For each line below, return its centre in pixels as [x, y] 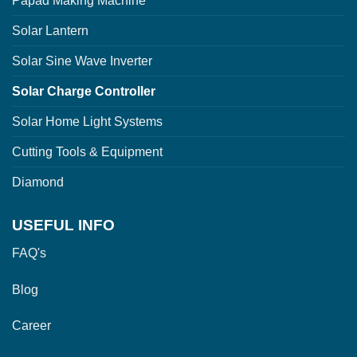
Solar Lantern [50, 31]
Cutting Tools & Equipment [87, 152]
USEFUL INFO [63, 226]
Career [31, 326]
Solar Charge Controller [84, 92]
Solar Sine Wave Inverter [82, 61]
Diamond [38, 182]
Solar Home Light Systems [87, 122]
